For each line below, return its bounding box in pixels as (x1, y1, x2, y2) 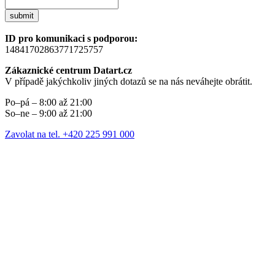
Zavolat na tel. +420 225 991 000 (5, 129, 134, 140)
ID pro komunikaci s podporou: (5, 33, 137, 44)
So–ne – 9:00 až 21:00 (5, 108, 92, 119)
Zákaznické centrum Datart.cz (5, 65, 132, 76)
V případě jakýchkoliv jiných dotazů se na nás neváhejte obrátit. (5, 76, 252, 87)
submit (10, 11, 34, 21)
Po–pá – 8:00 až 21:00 (5, 97, 92, 108)
